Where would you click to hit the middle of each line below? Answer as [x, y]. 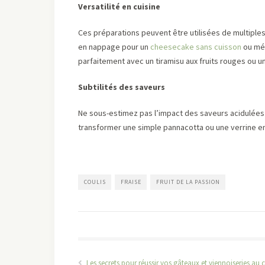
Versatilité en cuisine [119, 7]
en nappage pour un [114, 47]
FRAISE [131, 182]
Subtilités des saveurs [122, 87]
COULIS [95, 182]
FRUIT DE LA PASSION [188, 182]
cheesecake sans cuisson [196, 47]
